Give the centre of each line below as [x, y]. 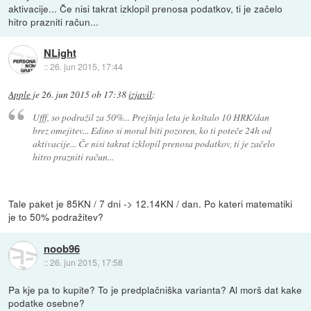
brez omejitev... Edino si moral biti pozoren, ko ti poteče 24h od [152, 131]
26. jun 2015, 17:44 [86, 67]
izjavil [141, 94]
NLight [60, 53]
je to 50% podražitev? [56, 217]
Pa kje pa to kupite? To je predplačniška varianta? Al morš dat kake [155, 290]
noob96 [61, 248]
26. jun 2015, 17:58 [86, 262]
